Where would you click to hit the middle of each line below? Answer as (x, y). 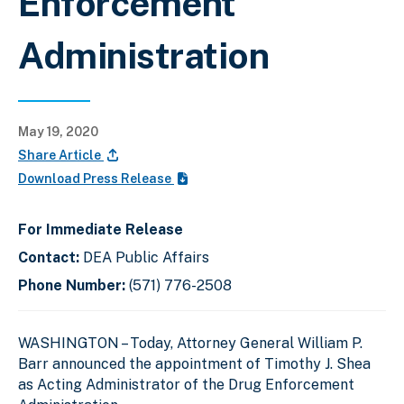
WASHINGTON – (72, 343)
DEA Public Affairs (146, 257)
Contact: (50, 257)
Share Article (61, 155)
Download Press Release (96, 178)
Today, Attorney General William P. (244, 343)
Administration (143, 55)
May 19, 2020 (58, 131)
